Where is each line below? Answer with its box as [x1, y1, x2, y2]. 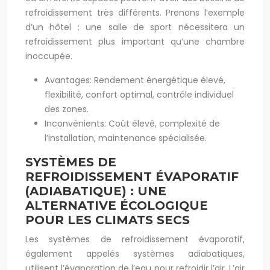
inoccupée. [25, 50, 72, 62]
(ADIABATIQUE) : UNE [25, 184, 166, 198]
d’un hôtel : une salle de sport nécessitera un [25, 21, 245, 33]
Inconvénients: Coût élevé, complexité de [45, 118, 220, 130]
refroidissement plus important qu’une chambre [25, 36, 245, 48]
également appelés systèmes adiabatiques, [25, 248, 245, 260]
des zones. [45, 103, 89, 115]
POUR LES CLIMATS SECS [25, 213, 190, 227]
